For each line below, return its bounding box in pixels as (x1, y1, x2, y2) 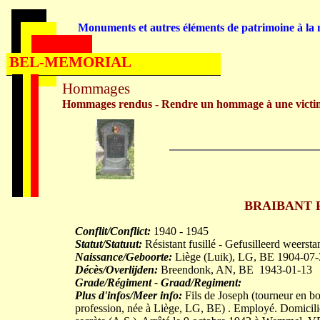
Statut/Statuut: (75, 238, 142, 250)
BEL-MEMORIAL (9, 54, 131, 71)
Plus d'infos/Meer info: (75, 289, 182, 301)
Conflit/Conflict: (75, 225, 151, 237)
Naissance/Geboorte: (75, 251, 172, 263)
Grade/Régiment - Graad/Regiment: (75, 276, 241, 289)
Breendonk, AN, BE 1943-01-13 (158, 264, 312, 276)
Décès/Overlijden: (75, 264, 158, 276)
